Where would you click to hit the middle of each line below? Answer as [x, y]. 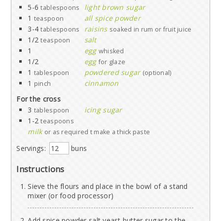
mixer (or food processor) [71, 196]
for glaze [112, 62]
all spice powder [112, 18]
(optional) [157, 73]
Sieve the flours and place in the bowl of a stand [108, 186]
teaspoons [57, 121]
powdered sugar [112, 73]
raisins [96, 29]
